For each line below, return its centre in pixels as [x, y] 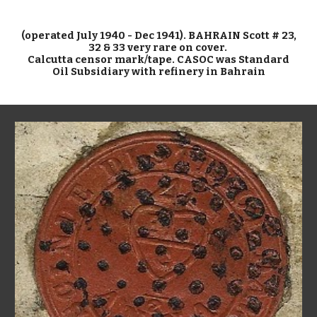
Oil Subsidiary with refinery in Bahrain [158, 72]
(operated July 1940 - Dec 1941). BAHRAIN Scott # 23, [158, 36]
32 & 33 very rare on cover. [158, 48]
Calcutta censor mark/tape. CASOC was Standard [158, 60]
